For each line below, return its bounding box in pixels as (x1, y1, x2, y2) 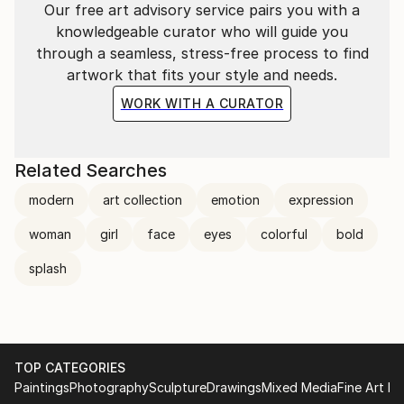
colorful (261, 226, 308, 242)
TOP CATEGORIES (14, 360, 125, 375)
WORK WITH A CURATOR (120, 96, 284, 111)
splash (29, 261, 67, 276)
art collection (103, 192, 182, 207)
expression (289, 192, 353, 207)
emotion (211, 192, 260, 207)
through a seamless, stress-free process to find (35, 44, 369, 62)
